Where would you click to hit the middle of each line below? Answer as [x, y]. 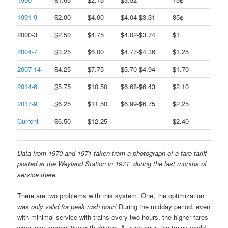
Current [28, 121]
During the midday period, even [164, 206]
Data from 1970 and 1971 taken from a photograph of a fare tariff [112, 153]
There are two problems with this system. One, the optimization [111, 195]
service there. [38, 174]
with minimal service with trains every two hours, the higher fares [113, 217]
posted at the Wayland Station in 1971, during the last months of [112, 163]
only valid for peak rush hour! [74, 206]
